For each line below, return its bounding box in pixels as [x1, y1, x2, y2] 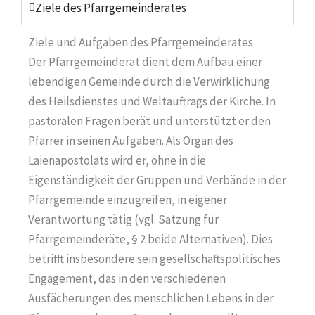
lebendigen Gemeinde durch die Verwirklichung [28, 73, 270, 89]
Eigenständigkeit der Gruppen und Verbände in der [28, 172, 286, 188]
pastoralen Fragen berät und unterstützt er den [28, 112, 271, 129]
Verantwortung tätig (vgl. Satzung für [28, 211, 219, 227]
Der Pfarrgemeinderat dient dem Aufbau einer [28, 53, 262, 70]
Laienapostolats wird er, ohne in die [28, 152, 206, 168]
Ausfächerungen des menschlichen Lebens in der [28, 290, 274, 306]
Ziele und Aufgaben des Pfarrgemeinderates [28, 34, 253, 50]
